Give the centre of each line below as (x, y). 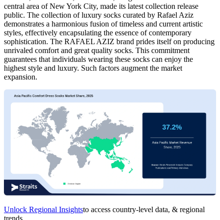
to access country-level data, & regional (144, 210)
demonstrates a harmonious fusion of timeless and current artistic (103, 24)
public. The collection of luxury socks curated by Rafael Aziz (99, 15)
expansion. (21, 77)
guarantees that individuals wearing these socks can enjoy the (98, 59)
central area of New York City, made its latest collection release (101, 6)
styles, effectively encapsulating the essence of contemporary (98, 33)
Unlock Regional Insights (43, 210)
